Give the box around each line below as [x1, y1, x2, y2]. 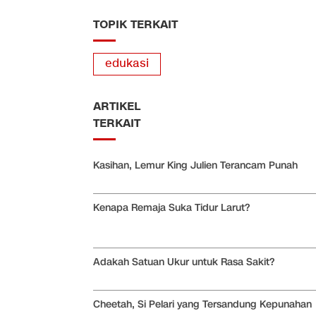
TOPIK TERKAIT [93, 17, 178, 33]
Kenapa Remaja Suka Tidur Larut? [93, 201, 250, 215]
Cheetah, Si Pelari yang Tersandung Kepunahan [93, 298, 312, 312]
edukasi [105, 56, 149, 72]
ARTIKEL [93, 99, 140, 115]
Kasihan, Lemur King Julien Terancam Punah [93, 159, 298, 173]
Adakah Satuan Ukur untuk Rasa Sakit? [93, 255, 274, 269]
